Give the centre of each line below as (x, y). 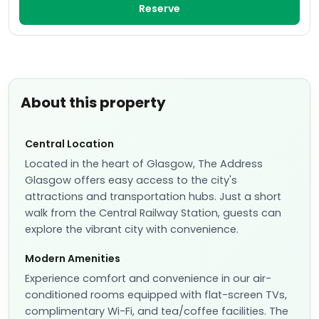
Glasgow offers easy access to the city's (131, 180)
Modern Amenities (73, 258)
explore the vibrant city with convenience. (132, 229)
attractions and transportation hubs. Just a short (153, 197)
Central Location (69, 144)
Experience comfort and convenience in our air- (148, 278)
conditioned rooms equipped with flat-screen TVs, (156, 295)
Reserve (159, 9)
